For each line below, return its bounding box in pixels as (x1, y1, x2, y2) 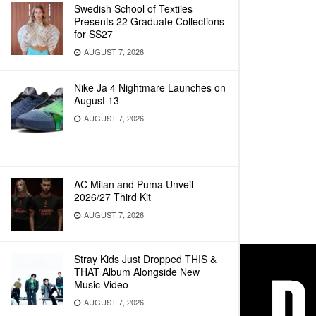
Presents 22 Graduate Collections (74, 14, 224, 28)
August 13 (74, 93, 119, 107)
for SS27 (74, 27, 113, 41)
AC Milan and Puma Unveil (74, 177, 193, 191)
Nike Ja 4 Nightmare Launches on (74, 80, 226, 95)
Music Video (74, 277, 128, 291)
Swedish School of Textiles (74, 1, 193, 16)
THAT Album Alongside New (74, 265, 200, 279)
